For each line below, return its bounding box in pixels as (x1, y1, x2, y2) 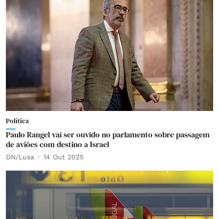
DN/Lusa (6, 153, 34, 161)
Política (6, 116, 29, 126)
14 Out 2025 (44, 153, 84, 161)
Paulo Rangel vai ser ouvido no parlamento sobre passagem (6, 129, 210, 140)
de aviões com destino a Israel (6, 139, 109, 150)
